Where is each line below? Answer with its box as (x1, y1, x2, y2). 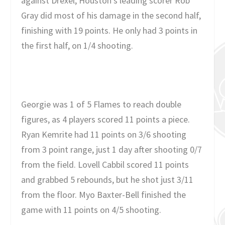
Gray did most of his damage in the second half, (21, 9, 201, 21)
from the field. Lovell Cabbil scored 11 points (21, 159, 189, 171)
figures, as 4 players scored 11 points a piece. (21, 114, 190, 126)
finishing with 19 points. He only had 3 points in (21, 24, 198, 36)
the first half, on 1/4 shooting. (21, 39, 134, 51)
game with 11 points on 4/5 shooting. (21, 204, 162, 216)
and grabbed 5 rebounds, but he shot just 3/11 (21, 174, 194, 186)
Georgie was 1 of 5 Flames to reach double (21, 98, 182, 110)
